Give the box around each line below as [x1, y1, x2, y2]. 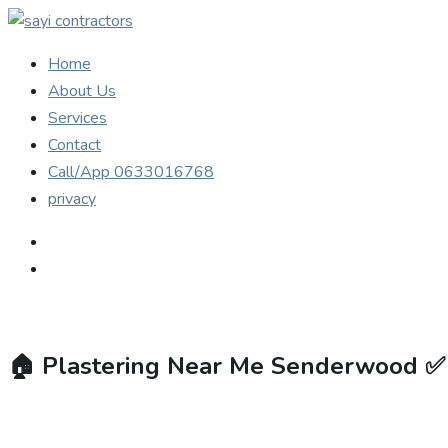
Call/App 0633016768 [48, 161, 214, 183]
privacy [48, 188, 96, 210]
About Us [48, 80, 116, 102]
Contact [48, 134, 101, 156]
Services [48, 107, 107, 129]
